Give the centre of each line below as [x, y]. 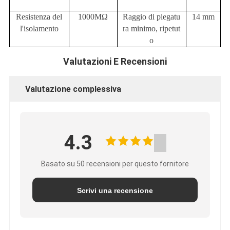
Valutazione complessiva [73, 89]
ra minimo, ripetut [152, 29]
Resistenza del [39, 17]
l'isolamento [39, 29]
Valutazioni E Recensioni [115, 62]
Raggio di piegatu [152, 17]
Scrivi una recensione [115, 191]
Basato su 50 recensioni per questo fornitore [115, 164]
